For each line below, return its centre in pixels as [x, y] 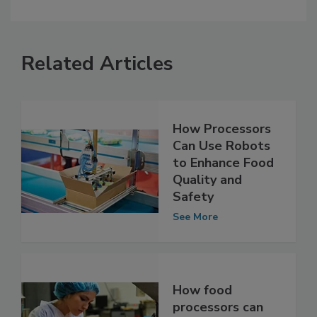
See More [195, 246]
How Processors [222, 158]
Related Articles [97, 94]
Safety [193, 226]
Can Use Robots [221, 175]
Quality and [207, 209]
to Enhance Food [223, 192]
